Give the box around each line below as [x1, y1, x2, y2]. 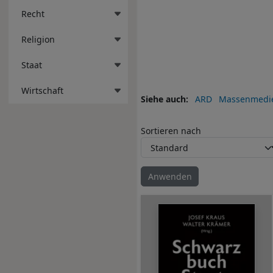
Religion [21, 33, 55, 45]
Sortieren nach [141, 125, 201, 137]
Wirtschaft [21, 84, 63, 96]
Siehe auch [141, 93, 186, 105]
